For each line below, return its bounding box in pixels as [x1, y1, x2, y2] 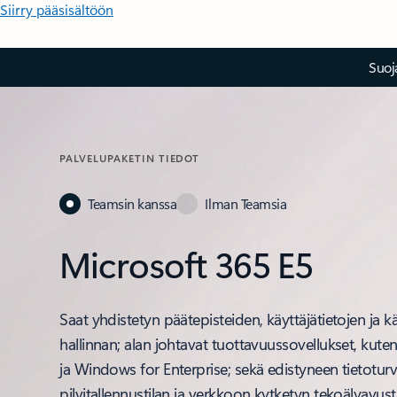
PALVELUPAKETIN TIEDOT [59, 151, 200, 165]
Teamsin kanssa [88, 194, 177, 213]
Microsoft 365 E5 [59, 240, 314, 287]
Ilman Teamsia [205, 194, 287, 213]
